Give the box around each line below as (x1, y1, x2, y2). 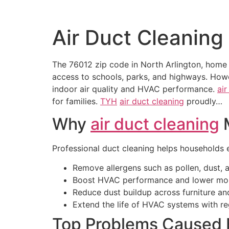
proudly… (184, 96, 222, 106)
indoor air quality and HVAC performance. (52, 83, 217, 94)
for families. (52, 96, 100, 106)
